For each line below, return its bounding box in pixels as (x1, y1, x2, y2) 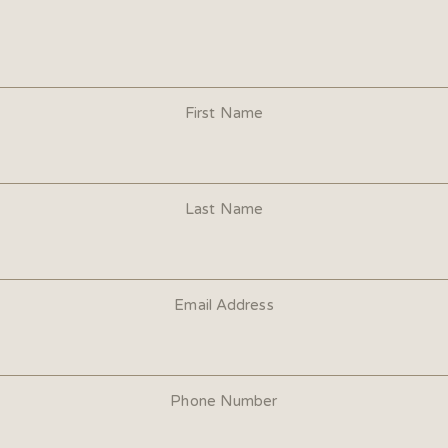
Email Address (174, 296, 274, 314)
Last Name (185, 200, 263, 218)
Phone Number (170, 392, 278, 410)
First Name (185, 104, 263, 122)
